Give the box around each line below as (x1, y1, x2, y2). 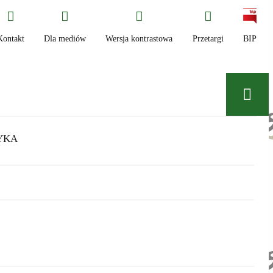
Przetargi (192, 33, 224, 43)
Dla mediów (44, 33, 87, 43)
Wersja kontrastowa (105, 33, 173, 43)
